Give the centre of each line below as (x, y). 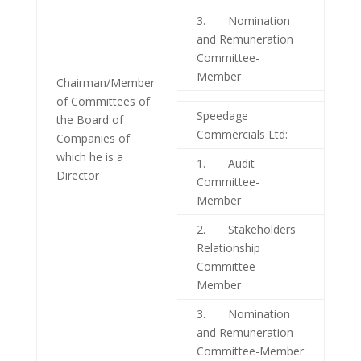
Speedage (222, 115)
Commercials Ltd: (242, 134)
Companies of (93, 138)
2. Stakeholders (246, 229)
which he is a (89, 156)
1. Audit (225, 163)
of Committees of (103, 101)
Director (77, 175)
